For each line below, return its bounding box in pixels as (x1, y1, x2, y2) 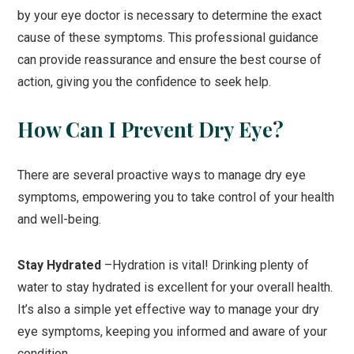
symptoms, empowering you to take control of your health (17, 189, 335, 205)
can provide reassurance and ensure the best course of (17, 51, 322, 67)
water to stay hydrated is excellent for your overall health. (17, 279, 333, 295)
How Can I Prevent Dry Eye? (17, 115, 284, 142)
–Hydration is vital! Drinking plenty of (104, 257, 310, 273)
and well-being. (17, 211, 102, 227)
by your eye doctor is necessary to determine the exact (17, 7, 322, 23)
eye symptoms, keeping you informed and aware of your (17, 323, 328, 339)
